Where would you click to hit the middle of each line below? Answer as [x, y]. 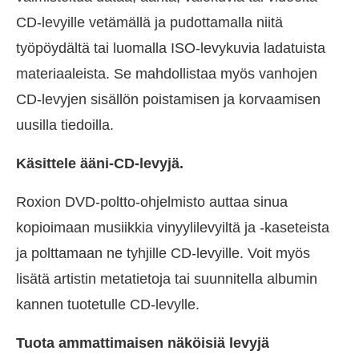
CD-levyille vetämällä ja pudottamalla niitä [149, 23]
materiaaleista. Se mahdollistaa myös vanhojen [167, 74]
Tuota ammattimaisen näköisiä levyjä [143, 343]
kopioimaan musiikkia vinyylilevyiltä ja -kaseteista [173, 228]
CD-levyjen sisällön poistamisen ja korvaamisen [168, 100]
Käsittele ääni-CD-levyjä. [100, 164]
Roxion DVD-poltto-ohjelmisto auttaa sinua [152, 202]
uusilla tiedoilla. [65, 125]
